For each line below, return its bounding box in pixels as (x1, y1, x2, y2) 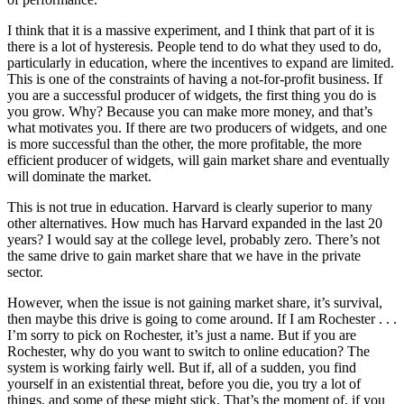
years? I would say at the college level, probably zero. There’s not (7, 231, 380, 247)
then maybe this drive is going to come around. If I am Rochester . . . (7, 310, 397, 326)
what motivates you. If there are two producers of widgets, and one (7, 119, 387, 135)
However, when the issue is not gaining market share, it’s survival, (7, 294, 382, 310)
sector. (7, 263, 47, 280)
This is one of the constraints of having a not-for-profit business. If (7, 70, 382, 87)
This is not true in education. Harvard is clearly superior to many (7, 198, 372, 215)
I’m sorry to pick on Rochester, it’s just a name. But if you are (7, 326, 356, 343)
